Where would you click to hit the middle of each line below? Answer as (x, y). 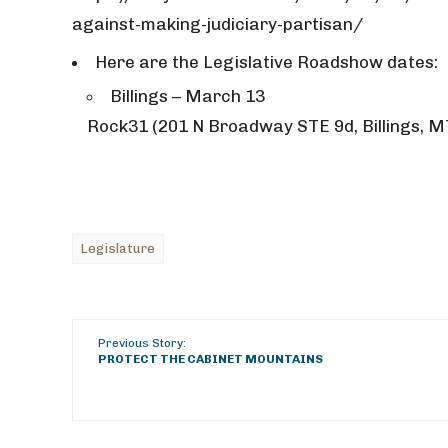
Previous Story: (142, 343)
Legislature (118, 248)
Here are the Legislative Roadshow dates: (266, 62)
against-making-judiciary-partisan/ (217, 24)
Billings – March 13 (187, 96)
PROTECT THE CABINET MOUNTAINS (210, 359)
